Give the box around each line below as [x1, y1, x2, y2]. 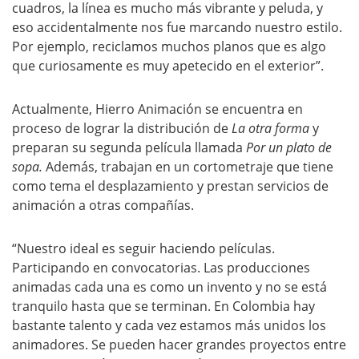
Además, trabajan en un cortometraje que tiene [46, 158, 333, 175]
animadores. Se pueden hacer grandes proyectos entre [12, 336, 346, 353]
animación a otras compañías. [12, 196, 194, 214]
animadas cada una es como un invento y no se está [12, 278, 327, 296]
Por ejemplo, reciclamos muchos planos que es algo [12, 38, 326, 55]
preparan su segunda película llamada [12, 139, 246, 156]
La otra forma [232, 119, 313, 137]
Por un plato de [246, 139, 332, 156]
